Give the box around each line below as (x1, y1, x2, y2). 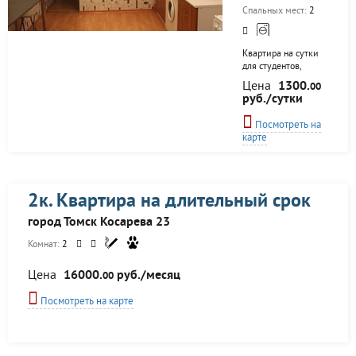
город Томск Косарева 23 (28, 215, 170, 230)
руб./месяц (114, 268, 180, 284)
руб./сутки (242, 91, 303, 107)
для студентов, (242, 61, 301, 73)
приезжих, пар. (242, 74, 304, 86)
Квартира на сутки (242, 48, 319, 60)
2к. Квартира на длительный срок (28, 190, 311, 214)
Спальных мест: (242, 6, 309, 17)
